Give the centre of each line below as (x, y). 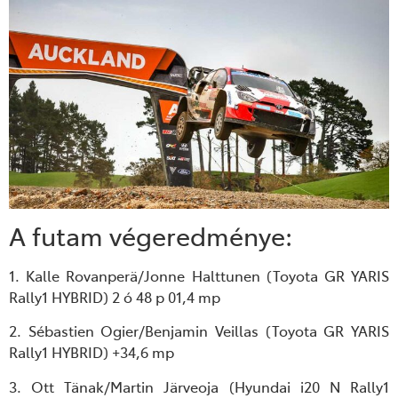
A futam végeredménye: (151, 236)
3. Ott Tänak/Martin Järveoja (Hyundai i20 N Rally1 (199, 386)
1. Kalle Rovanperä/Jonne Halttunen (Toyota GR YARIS (199, 276)
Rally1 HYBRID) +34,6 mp (92, 352)
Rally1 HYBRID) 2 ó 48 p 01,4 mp (115, 297)
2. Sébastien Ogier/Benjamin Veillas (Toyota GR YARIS (199, 331)
